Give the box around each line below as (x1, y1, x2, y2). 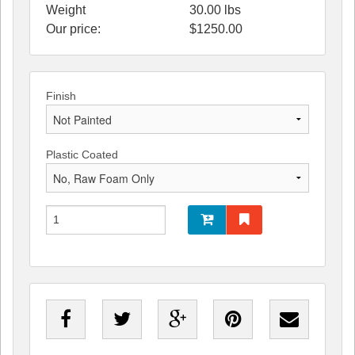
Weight (46, 2, 86, 17)
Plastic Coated (46, 147, 118, 161)
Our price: (46, 21, 101, 36)
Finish (46, 89, 76, 102)
